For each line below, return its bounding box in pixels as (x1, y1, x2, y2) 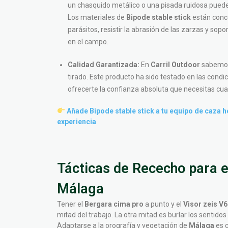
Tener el (57, 200, 84, 208)
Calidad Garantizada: (68, 61, 139, 69)
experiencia (57, 118, 96, 126)
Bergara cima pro (84, 200, 144, 208)
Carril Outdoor (151, 61, 200, 69)
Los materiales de (68, 13, 126, 21)
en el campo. (68, 38, 108, 46)
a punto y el (144, 200, 183, 208)
